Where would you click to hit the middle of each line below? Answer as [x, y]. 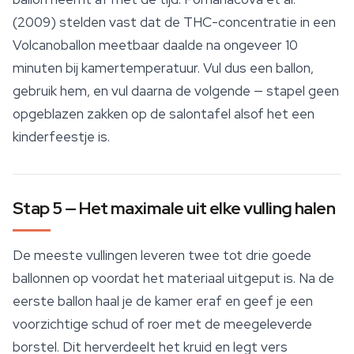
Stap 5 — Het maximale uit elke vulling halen [174, 209]
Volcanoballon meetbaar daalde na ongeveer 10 [155, 45]
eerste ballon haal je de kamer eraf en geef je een [163, 301]
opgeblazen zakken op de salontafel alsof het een [164, 114]
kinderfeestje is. [61, 137]
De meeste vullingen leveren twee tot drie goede [162, 256]
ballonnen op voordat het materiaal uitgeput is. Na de [173, 279]
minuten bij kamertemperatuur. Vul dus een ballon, [163, 68]
